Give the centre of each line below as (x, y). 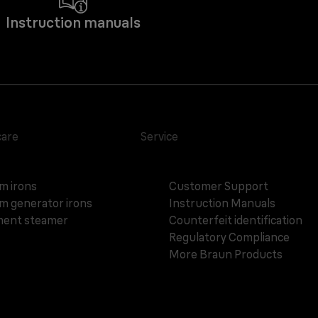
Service (160, 137)
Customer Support (219, 186)
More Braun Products (226, 254)
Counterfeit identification (236, 220)
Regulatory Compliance (230, 237)
